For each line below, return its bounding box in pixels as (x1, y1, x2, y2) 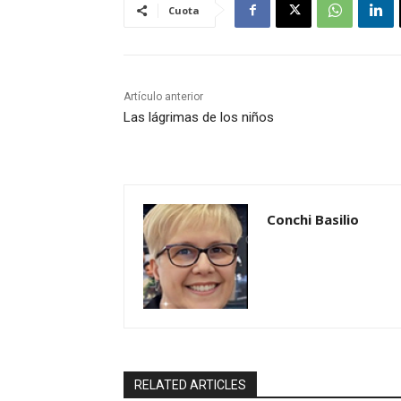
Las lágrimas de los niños (124, 109, 274, 126)
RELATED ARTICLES (134, 378, 246, 393)
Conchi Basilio (267, 210, 359, 229)
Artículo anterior (124, 90, 203, 104)
